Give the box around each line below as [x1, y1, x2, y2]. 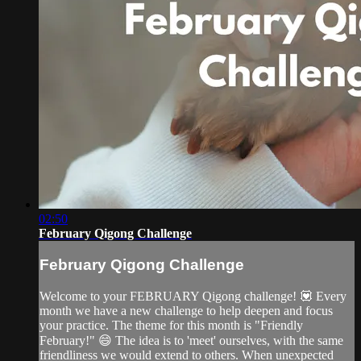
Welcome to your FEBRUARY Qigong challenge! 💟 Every [39, 288, 346, 303]
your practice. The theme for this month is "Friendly [39, 317, 303, 332]
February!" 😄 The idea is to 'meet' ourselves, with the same [39, 333, 343, 347]
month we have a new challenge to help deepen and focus [39, 303, 333, 317]
